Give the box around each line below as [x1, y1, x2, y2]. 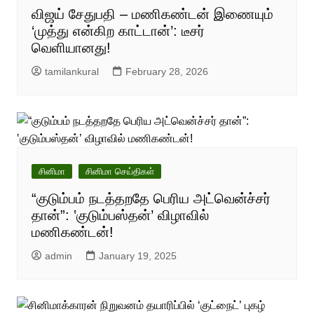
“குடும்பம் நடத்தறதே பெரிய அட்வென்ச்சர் [31, 190, 271, 206]
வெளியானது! [31, 39, 111, 55]
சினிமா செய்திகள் [85, 165, 154, 177]
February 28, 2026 [125, 65, 208, 77]
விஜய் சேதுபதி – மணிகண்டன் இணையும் [31, 6, 273, 22]
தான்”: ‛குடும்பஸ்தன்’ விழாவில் [31, 207, 209, 223]
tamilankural [44, 65, 99, 77]
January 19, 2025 [98, 250, 177, 261]
